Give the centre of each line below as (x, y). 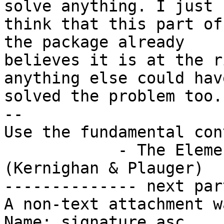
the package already (94, 42)
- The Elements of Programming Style (61, 150)
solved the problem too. (113, 96)
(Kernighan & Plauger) (104, 168)
